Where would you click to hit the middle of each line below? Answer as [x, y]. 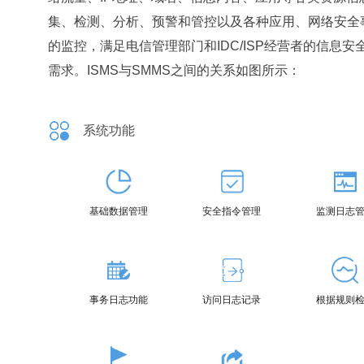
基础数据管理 [119, 211]
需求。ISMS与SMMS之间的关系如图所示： [174, 69]
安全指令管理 [232, 211]
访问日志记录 [232, 300]
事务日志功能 [119, 300]
